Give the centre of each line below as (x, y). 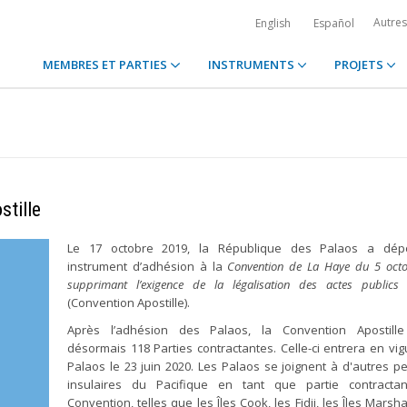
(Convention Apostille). (129, 303)
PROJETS (360, 65)
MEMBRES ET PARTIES (107, 65)
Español (334, 23)
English (273, 23)
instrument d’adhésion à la (148, 266)
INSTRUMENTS (252, 65)
